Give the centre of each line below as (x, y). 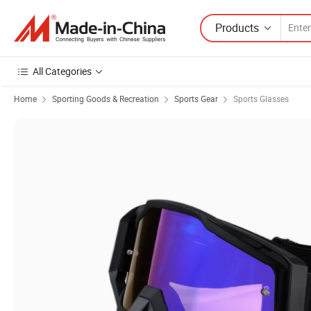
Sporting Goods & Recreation (106, 99)
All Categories (62, 71)
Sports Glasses (261, 99)
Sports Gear (196, 99)
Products (237, 27)
